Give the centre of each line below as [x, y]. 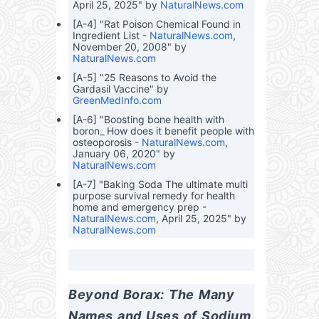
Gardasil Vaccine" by [120, 88]
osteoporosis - [107, 142]
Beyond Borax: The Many [151, 294]
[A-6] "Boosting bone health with [148, 119]
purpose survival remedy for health [153, 195]
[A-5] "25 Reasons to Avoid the [144, 77]
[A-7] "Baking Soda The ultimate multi [160, 184]
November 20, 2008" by [129, 46]
